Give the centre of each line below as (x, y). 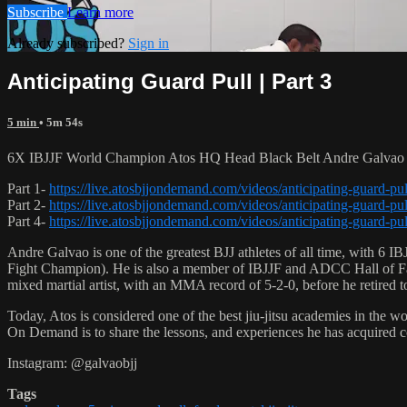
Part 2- (28, 204)
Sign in (149, 43)
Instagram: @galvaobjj (72, 362)
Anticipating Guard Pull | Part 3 (169, 82)
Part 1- (28, 188)
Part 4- (28, 221)
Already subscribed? (68, 43)
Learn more (100, 12)
